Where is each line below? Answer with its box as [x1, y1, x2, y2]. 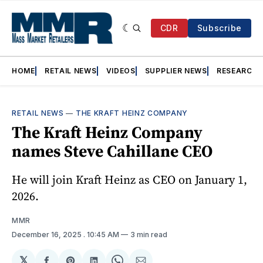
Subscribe [197, 23, 242, 33]
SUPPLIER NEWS [144, 66, 207, 76]
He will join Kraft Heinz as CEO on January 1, [12, 171, 247, 188]
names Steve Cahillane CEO [12, 140, 213, 163]
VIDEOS [106, 66, 136, 76]
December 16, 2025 [12, 230, 83, 240]
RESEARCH [216, 66, 258, 76]
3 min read [130, 230, 167, 240]
